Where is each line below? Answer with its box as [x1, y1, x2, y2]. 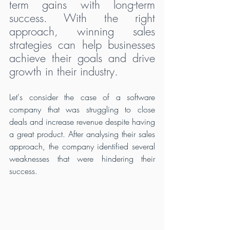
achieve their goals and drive [9, 50, 155, 66]
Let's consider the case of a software [9, 91, 155, 103]
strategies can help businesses [9, 36, 155, 52]
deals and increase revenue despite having [9, 116, 155, 127]
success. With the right [9, 10, 155, 26]
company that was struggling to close [9, 103, 155, 115]
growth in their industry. [9, 63, 118, 79]
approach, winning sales [9, 23, 155, 39]
